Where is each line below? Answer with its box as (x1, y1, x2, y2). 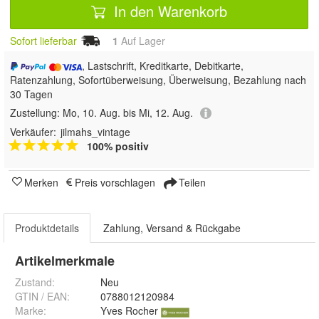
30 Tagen (10, 87, 53, 102)
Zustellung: (10, 105, 63, 120)
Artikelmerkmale (15, 251, 115, 271)
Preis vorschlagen (75, 175, 155, 190)
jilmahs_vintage (61, 125, 130, 140)
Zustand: (15, 275, 55, 290)
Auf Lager (118, 33, 165, 48)
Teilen (176, 175, 206, 190)
